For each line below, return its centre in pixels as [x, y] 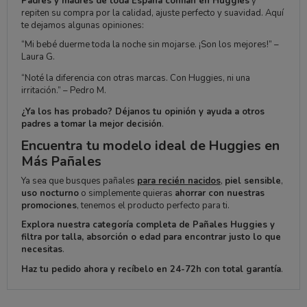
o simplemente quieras [126, 193]
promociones [49, 205]
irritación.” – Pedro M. [63, 91]
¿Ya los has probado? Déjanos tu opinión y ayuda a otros [143, 112]
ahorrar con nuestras [219, 193]
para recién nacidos [179, 181]
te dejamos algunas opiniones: [82, 26]
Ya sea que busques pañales [79, 181]
